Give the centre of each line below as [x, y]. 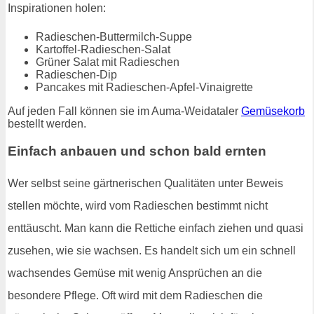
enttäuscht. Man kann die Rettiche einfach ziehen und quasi [156, 228]
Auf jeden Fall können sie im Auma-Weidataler [124, 111]
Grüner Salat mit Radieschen [108, 62]
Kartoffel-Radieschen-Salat [103, 50]
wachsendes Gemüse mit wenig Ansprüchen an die [135, 273]
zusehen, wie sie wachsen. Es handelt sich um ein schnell [152, 250]
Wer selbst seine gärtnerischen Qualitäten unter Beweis [145, 183]
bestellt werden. [47, 124]
